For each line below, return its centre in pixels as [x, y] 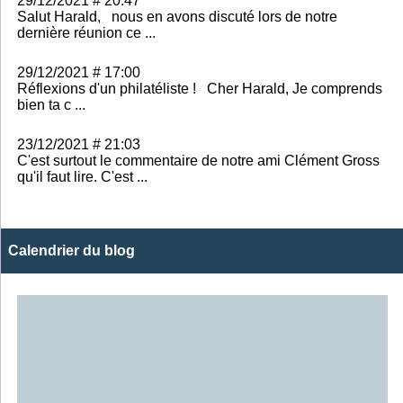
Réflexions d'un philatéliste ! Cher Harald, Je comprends [200, 88]
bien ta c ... [51, 104]
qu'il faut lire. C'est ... [82, 176]
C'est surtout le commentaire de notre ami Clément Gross [198, 160]
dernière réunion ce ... [86, 32]
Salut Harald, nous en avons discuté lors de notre [177, 16]
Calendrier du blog [72, 250]
